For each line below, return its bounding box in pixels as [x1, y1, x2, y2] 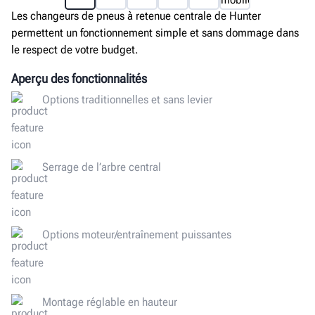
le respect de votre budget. [11, 43, 138, 56]
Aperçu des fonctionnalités [11, 71, 147, 86]
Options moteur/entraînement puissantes [42, 227, 231, 241]
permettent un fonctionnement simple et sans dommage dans [11, 26, 299, 39]
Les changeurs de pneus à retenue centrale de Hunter [11, 9, 261, 22]
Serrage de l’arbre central [42, 160, 161, 174]
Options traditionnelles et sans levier [42, 92, 212, 106]
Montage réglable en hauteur [42, 295, 177, 309]
